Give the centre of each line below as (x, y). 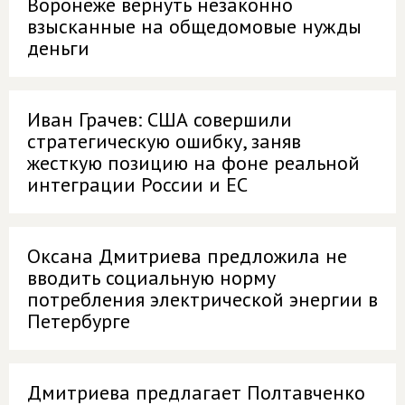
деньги (58, 48)
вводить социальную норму (151, 278)
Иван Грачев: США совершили (160, 119)
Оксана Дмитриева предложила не (187, 256)
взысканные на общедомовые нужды (194, 26)
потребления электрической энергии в (202, 299)
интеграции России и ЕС (137, 184)
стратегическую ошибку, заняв (164, 141)
